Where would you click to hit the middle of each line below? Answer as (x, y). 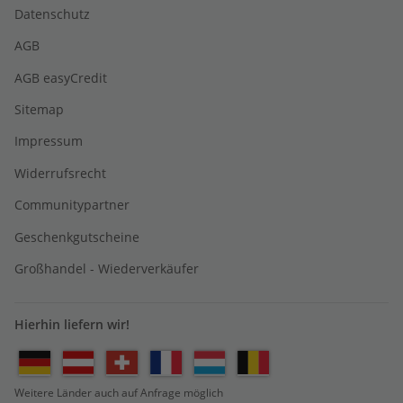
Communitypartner (72, 205)
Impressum (49, 141)
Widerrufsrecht (60, 173)
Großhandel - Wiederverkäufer (107, 268)
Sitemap (39, 109)
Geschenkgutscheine (77, 237)
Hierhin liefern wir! (72, 325)
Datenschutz (52, 13)
